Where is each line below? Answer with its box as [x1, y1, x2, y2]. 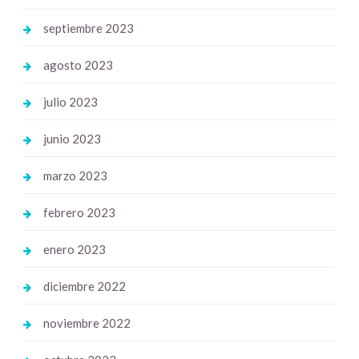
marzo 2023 [42, 167, 107, 183]
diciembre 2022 [42, 278, 126, 293]
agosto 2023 [42, 57, 113, 72]
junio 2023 [42, 131, 101, 146]
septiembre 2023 [42, 20, 134, 35]
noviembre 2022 [42, 315, 131, 330]
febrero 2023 [42, 204, 115, 220]
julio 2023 [42, 94, 98, 109]
